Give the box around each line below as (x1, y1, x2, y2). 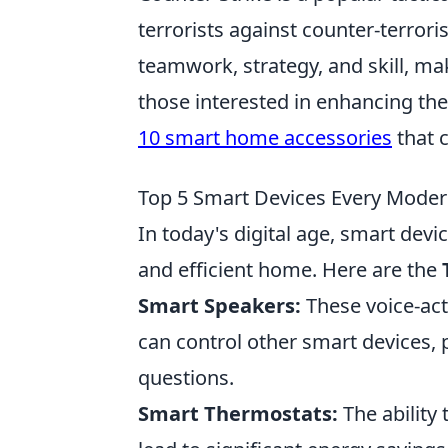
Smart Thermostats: (138, 400, 338, 427)
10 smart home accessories (138, 124, 392, 151)
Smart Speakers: (138, 292, 301, 319)
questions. (138, 364, 234, 391)
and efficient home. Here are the (138, 256, 442, 283)
